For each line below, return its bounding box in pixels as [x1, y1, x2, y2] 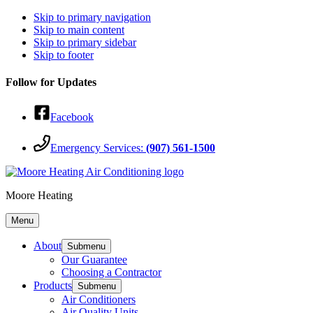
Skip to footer [34, 49, 94, 61]
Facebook [50, 110, 94, 123]
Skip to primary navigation [34, 11, 151, 23]
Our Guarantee [61, 253, 127, 265]
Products [34, 279, 72, 291]
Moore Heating [6, 189, 73, 201]
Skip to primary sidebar [34, 36, 136, 48]
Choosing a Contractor [61, 265, 161, 278]
